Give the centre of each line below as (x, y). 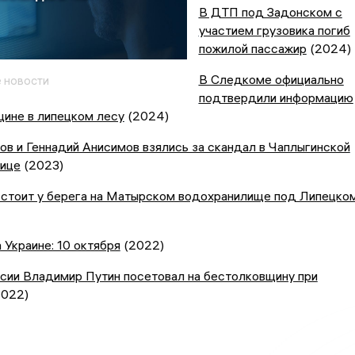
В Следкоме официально (271, 80)
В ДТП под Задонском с (270, 12)
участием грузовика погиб (274, 31)
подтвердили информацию (276, 98)
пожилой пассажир (252, 49)
